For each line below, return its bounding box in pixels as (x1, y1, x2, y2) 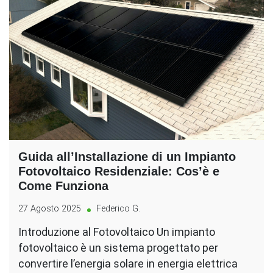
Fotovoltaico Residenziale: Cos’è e (18, 165, 219, 179)
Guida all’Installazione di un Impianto (18, 150, 236, 164)
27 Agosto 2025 (18, 204, 81, 214)
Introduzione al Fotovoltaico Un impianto (18, 225, 215, 239)
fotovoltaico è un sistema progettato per (18, 241, 218, 255)
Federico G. (96, 204, 140, 214)
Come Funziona (18, 179, 108, 193)
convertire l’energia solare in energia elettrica (18, 257, 238, 271)
